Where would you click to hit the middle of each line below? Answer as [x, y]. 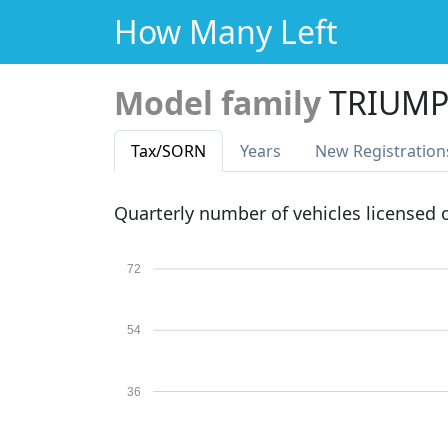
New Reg [348, 151]
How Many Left [226, 31]
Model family [217, 102]
